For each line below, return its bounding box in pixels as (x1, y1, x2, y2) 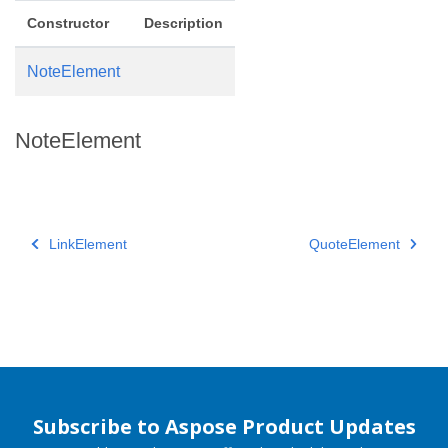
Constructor (27, 14, 109, 31)
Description (144, 14, 223, 31)
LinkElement (48, 235, 127, 252)
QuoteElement (308, 235, 400, 252)
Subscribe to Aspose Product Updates (32, 413, 416, 441)
